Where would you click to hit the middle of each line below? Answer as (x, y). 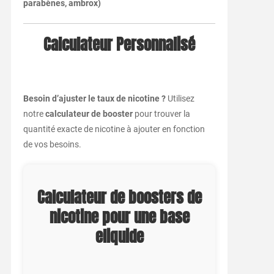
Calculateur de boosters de (119, 198)
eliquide (119, 237)
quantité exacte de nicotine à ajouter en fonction (114, 129)
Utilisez (180, 99)
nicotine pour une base (119, 217)
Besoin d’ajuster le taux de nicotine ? (94, 99)
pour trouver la (161, 114)
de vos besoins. (52, 145)
